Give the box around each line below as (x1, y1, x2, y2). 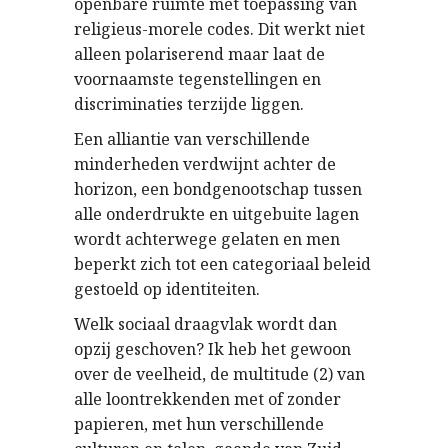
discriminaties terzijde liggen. (74, 93, 304, 115)
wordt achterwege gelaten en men (74, 228, 340, 250)
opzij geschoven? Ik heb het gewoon (74, 338, 351, 360)
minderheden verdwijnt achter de (74, 153, 336, 175)
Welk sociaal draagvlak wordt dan (74, 313, 337, 335)
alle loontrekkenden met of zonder (74, 388, 341, 410)
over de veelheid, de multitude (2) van (74, 363, 365, 385)
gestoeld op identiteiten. (74, 278, 260, 300)
